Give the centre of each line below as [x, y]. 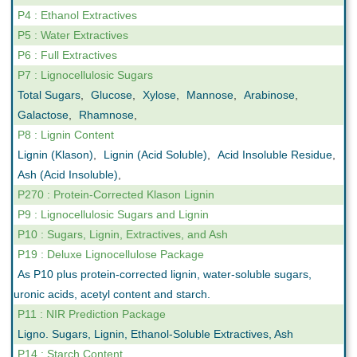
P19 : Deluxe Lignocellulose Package [111, 254]
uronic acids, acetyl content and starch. [112, 294]
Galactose [43, 115]
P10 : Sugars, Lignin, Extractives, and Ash [123, 234]
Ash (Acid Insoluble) [68, 175]
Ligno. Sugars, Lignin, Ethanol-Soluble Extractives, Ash [155, 334]
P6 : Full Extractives [67, 55]
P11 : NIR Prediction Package [92, 314]
